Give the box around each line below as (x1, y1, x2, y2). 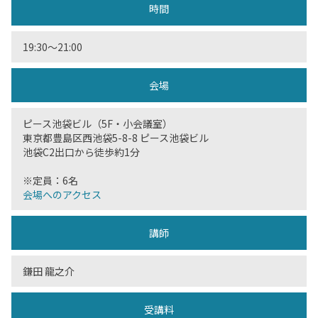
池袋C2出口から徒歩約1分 (23, 145, 140, 159)
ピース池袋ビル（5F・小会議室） (23, 116, 172, 131)
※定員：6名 (23, 173, 78, 187)
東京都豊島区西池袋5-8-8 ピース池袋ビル (23, 131, 209, 145)
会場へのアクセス (23, 187, 102, 202)
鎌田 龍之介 (23, 264, 75, 278)
